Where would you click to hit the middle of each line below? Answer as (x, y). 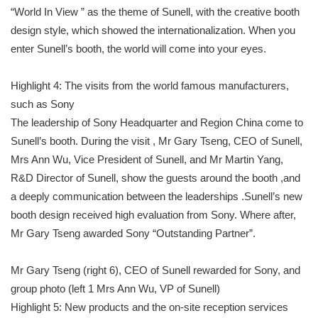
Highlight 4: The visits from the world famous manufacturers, (150, 86)
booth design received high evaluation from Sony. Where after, (153, 215)
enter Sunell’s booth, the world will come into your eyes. (138, 49)
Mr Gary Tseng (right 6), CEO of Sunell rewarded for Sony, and (155, 270)
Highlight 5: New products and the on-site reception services (149, 307)
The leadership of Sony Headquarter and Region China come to (157, 122)
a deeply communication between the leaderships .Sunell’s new (157, 196)
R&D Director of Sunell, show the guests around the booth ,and (155, 178)
